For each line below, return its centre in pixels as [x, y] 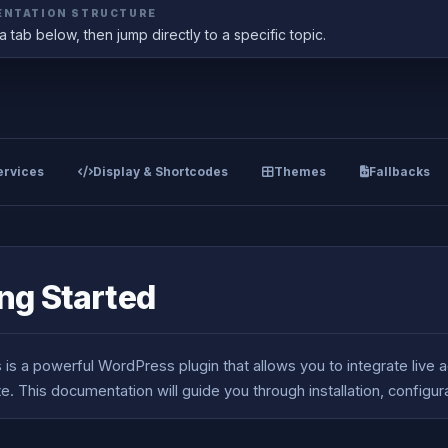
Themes [299, 171]
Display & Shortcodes [160, 171]
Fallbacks [399, 171]
